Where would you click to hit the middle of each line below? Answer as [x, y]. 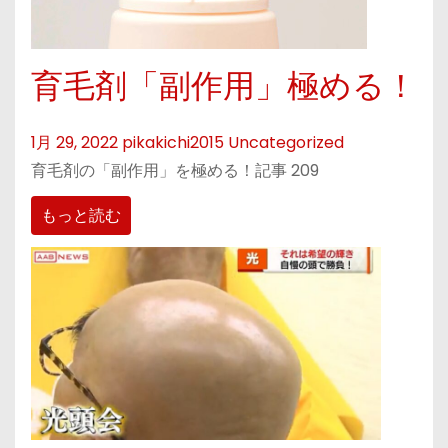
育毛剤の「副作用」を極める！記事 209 [175, 171]
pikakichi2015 [173, 143]
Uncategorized [286, 143]
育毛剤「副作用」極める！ [224, 86]
